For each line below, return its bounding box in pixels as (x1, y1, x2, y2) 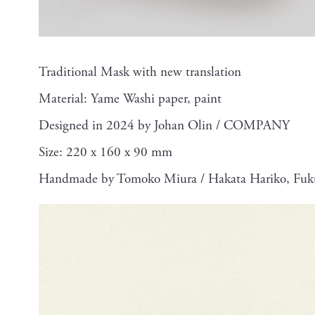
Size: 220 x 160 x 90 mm (39, 143, 172, 162)
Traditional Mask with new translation (39, 63, 241, 82)
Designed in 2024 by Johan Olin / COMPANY (39, 117, 290, 135)
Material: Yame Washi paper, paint (39, 90, 221, 108)
